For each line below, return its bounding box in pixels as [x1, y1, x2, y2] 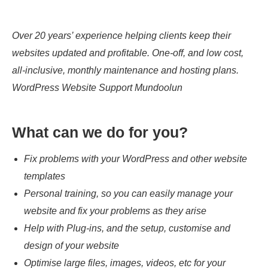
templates [24, 171, 65, 181]
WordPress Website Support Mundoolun [12, 83, 182, 93]
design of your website [24, 240, 119, 251]
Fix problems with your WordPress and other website [24, 154, 247, 164]
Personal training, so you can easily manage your [24, 188, 233, 199]
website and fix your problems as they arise [24, 206, 206, 216]
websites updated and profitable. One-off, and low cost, [12, 48, 243, 58]
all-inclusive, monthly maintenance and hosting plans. [12, 65, 239, 75]
